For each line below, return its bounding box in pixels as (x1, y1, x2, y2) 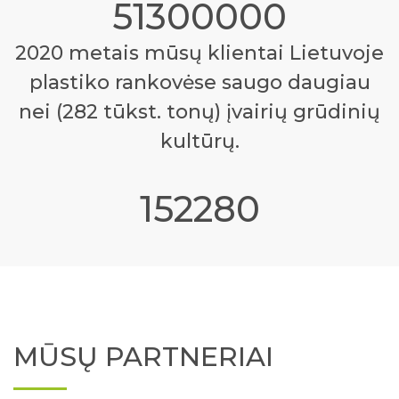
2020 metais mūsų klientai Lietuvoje (15, 40, 384, 65)
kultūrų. (159, 128, 240, 153)
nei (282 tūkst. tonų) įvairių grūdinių (19, 99, 380, 124)
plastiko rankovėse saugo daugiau (28, 69, 370, 94)
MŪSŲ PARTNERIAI (13, 339, 273, 373)
